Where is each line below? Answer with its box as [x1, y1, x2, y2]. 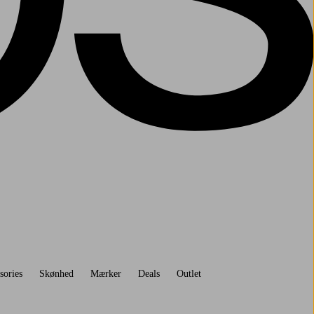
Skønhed [39, 268, 74, 279]
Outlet [176, 268, 201, 279]
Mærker [90, 268, 121, 279]
